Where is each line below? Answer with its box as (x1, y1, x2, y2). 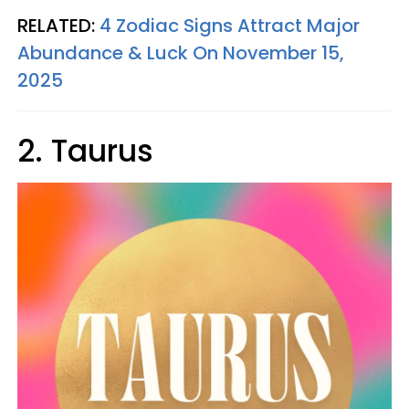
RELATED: (17, 13, 100, 38)
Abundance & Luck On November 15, (17, 40, 344, 66)
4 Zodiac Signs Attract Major (100, 13, 360, 38)
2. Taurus (17, 130, 153, 173)
